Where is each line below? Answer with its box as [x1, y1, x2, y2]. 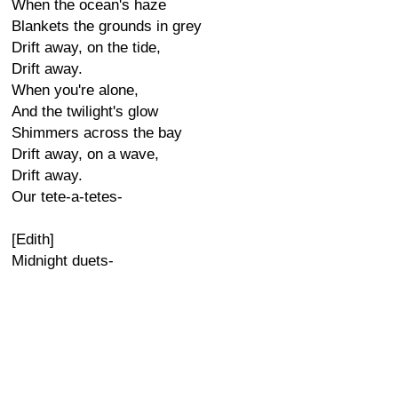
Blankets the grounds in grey [12, 18, 202, 35]
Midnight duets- [12, 252, 114, 269]
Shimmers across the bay [12, 124, 182, 141]
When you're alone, [12, 82, 139, 99]
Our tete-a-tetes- [12, 188, 123, 205]
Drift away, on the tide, [12, 39, 161, 56]
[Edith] [12, 231, 54, 248]
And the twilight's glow [12, 103, 158, 120]
